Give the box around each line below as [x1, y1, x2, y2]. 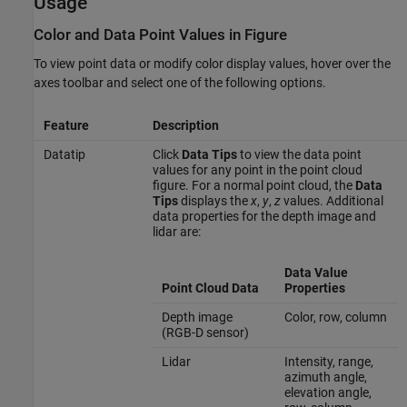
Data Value [284, 264, 348, 280]
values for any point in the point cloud [152, 162, 362, 177]
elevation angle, [284, 384, 372, 400]
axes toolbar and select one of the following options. [34, 74, 326, 90]
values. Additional [280, 193, 383, 208]
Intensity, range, [284, 353, 373, 369]
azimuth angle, [284, 369, 367, 384]
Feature [43, 117, 89, 133]
